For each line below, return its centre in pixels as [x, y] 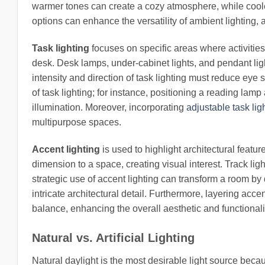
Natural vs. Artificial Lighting [113, 237]
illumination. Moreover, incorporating [109, 107]
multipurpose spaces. [77, 122]
